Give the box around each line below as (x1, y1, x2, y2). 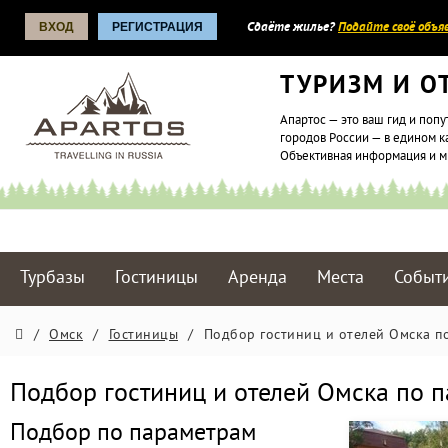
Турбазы (20, 267, 85, 290)
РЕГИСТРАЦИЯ (112, 20, 203, 34)
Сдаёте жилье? (247, 20, 338, 36)
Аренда (228, 267, 288, 290)
